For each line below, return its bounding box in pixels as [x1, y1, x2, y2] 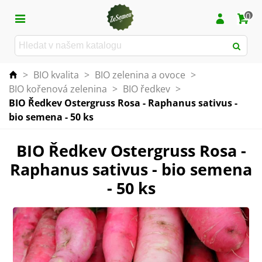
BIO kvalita [33, 68, 79, 81]
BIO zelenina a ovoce [95, 68, 185, 81]
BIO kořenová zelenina [9, 82, 107, 95]
